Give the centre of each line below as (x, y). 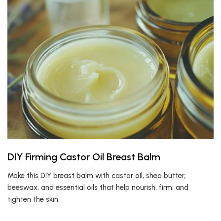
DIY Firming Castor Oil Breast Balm (84, 157)
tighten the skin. (34, 199)
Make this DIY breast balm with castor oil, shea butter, (96, 176)
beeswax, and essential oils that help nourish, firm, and (98, 187)
